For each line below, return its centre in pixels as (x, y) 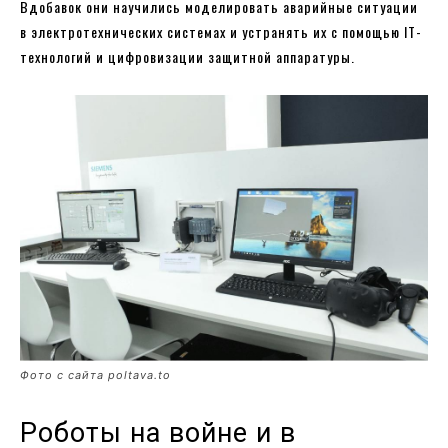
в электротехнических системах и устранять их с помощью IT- (221, 32)
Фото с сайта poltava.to (95, 375)
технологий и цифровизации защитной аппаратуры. (187, 57)
